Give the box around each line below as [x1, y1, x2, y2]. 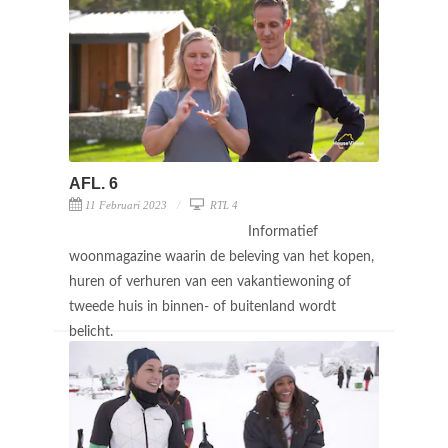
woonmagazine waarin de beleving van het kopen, [69, 249, 374, 264]
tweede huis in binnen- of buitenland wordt [69, 299, 336, 314]
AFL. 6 [69, 174, 118, 192]
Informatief [248, 224, 318, 239]
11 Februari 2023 [85, 198, 167, 211]
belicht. [69, 324, 117, 339]
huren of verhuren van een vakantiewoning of [69, 274, 351, 289]
